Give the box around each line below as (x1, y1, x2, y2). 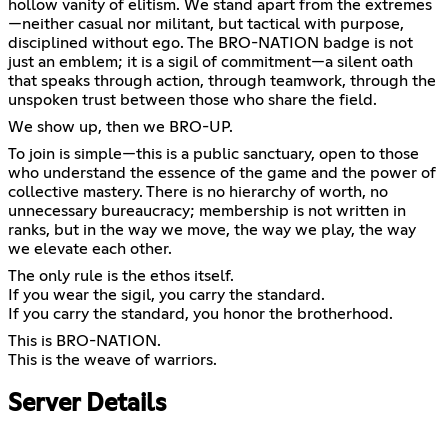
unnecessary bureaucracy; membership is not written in (8, 203, 406, 220)
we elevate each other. (8, 241, 172, 258)
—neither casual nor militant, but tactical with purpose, (8, 16, 404, 33)
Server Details (8, 392, 166, 417)
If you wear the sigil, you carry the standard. (8, 287, 325, 304)
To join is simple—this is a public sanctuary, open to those (8, 146, 419, 163)
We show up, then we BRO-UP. (8, 119, 233, 136)
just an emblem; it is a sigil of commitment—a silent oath (8, 54, 413, 71)
